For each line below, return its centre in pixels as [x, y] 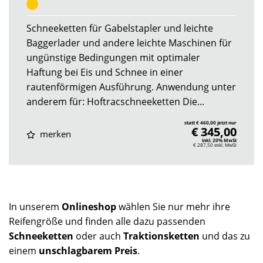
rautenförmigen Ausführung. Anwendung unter [131, 87]
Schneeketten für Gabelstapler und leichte [120, 28]
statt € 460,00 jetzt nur [210, 123]
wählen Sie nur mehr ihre [174, 206]
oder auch [100, 236]
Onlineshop [90, 206]
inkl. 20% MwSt [219, 140]
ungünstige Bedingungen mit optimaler [113, 58]
